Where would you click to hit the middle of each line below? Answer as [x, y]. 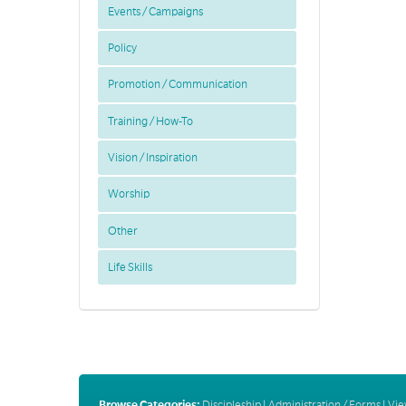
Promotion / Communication [177, 85]
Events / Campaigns [155, 11]
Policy [122, 48]
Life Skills [130, 268]
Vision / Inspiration [152, 158]
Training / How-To [150, 121]
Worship [128, 194]
